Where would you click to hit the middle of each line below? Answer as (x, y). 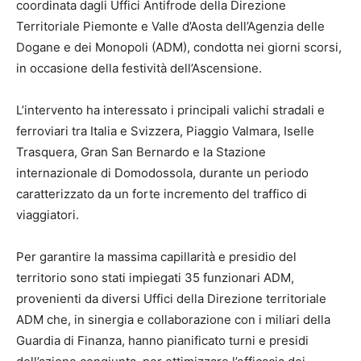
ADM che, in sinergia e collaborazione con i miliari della (173, 320)
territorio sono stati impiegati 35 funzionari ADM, (155, 278)
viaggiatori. (48, 215)
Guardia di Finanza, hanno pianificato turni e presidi (162, 341)
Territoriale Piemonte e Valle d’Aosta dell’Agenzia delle (170, 27)
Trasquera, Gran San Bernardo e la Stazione (141, 152)
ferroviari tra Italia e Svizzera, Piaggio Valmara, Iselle (165, 131)
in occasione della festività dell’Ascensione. (139, 68)
